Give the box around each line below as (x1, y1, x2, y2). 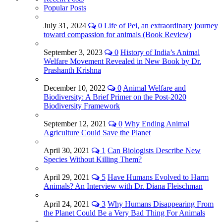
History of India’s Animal (120, 48, 200, 57)
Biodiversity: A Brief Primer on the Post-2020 (44, 93, 186, 102)
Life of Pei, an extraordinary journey (104, 21, 218, 30)
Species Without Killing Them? (44, 155, 142, 164)
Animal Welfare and (123, 84, 186, 93)
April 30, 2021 (44, 146, 92, 155)
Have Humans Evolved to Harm (108, 173, 209, 182)
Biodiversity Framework (44, 102, 120, 111)
